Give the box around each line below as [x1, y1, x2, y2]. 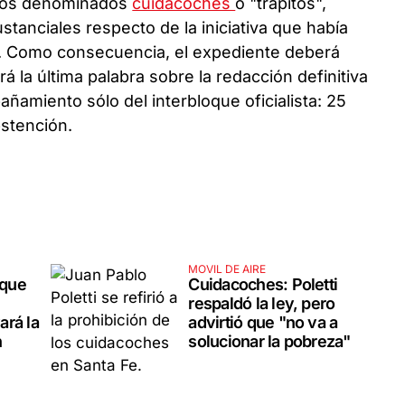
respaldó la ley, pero [188, 293, 335, 313]
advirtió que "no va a [188, 312, 338, 332]
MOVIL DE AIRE [188, 261, 267, 276]
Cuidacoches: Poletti [188, 274, 338, 294]
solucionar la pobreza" [188, 331, 351, 351]
